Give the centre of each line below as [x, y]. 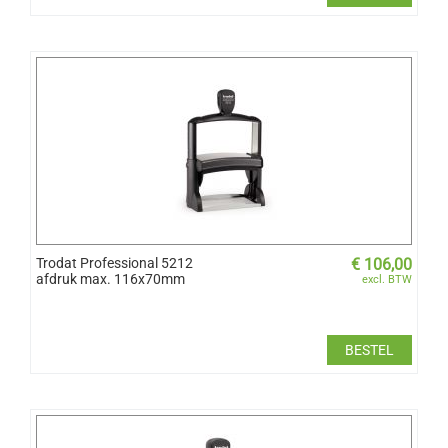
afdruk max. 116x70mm [110, 278]
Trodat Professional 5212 [114, 262]
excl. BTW [387, 279]
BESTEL [369, 349]
